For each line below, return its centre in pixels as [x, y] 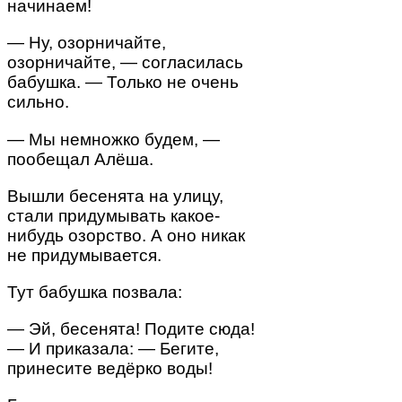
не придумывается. [84, 255]
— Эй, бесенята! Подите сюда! [131, 329]
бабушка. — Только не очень [123, 83]
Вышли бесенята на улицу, [115, 196]
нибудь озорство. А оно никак [126, 235]
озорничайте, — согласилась [125, 63]
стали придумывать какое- [114, 215]
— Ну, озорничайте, [87, 43]
